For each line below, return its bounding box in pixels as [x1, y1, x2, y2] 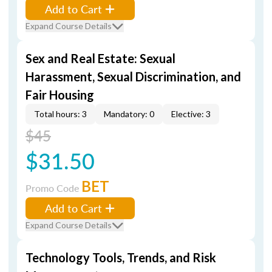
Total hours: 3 [34, 109, 87, 119]
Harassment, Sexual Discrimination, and [25, 69, 241, 84]
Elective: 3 [171, 109, 211, 119]
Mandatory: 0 [104, 109, 154, 119]
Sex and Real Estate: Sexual [25, 51, 175, 66]
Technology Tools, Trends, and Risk [25, 250, 216, 265]
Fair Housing [25, 87, 94, 102]
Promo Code [25, 181, 81, 195]
